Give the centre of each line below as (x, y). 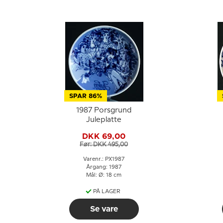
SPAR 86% (85, 96)
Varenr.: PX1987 (104, 159)
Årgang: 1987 (104, 167)
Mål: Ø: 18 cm (104, 175)
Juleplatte (104, 120)
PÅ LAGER (107, 192)
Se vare (104, 209)
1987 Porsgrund (104, 111)
